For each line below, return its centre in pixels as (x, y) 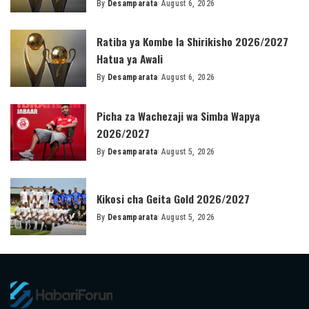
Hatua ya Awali (130, 59)
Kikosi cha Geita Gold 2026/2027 (173, 198)
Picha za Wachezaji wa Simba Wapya (178, 116)
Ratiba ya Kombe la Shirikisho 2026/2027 (192, 41)
